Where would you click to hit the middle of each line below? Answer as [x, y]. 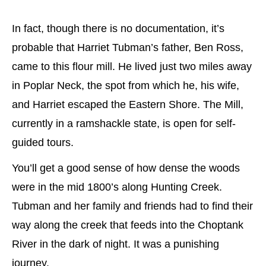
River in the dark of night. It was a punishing [115, 244]
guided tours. [43, 142]
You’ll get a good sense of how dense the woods [126, 168]
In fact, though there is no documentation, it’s [118, 28]
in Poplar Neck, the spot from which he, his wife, [126, 85]
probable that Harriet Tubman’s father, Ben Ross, [128, 47]
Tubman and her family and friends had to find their [132, 206]
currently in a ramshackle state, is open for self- [124, 123]
